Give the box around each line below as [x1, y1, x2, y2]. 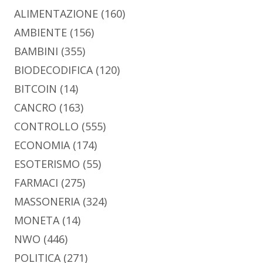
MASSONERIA [14, 194, 80, 209]
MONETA [14, 213, 59, 228]
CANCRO [14, 100, 56, 115]
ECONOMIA [14, 138, 70, 153]
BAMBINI [14, 44, 58, 59]
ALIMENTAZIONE [14, 6, 98, 21]
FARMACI [14, 176, 58, 190]
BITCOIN [14, 82, 57, 96]
